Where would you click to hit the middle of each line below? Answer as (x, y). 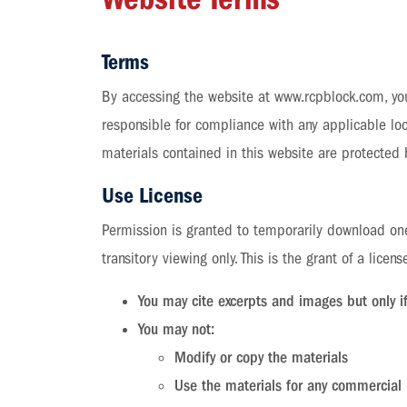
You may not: (177, 329)
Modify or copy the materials (262, 357)
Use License (153, 195)
